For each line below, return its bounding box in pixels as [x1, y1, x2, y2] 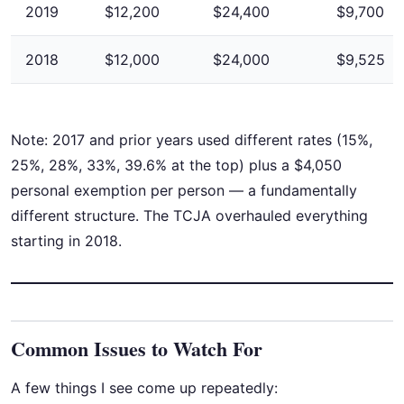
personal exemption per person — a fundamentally [11, 180, 357, 199]
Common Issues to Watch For [11, 333, 262, 363]
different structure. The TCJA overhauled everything [11, 206, 368, 225]
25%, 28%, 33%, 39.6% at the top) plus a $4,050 [11, 155, 342, 174]
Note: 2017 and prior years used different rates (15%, [11, 130, 372, 149]
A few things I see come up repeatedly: [11, 378, 278, 397]
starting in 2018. [11, 231, 122, 250]
